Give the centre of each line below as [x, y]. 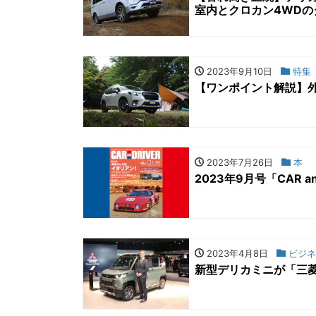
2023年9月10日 [238, 71]
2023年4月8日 [236, 254]
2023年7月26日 [238, 163]
